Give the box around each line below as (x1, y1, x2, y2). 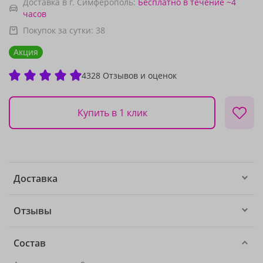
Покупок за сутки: (23, 25, 96, 36)
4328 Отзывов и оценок (82, 69, 177, 81)
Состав (14, 237, 46, 249)
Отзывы (14, 204, 52, 217)
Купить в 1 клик (77, 106, 147, 119)
